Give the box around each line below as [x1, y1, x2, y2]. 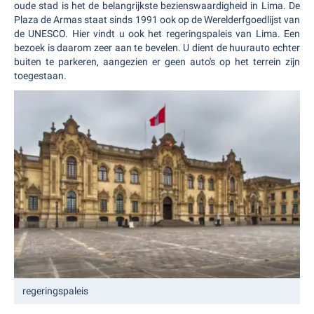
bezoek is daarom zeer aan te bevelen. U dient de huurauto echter [14, 42, 300, 53]
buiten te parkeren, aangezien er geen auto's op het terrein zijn [14, 56, 300, 67]
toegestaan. [14, 70, 67, 81]
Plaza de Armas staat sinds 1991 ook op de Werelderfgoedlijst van [14, 14, 300, 25]
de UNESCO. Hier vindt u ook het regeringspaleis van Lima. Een [14, 28, 300, 39]
